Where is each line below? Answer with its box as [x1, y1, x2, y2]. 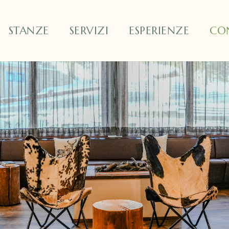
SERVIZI [69, 24, 109, 37]
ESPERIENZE [129, 24, 190, 37]
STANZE [8, 24, 49, 37]
